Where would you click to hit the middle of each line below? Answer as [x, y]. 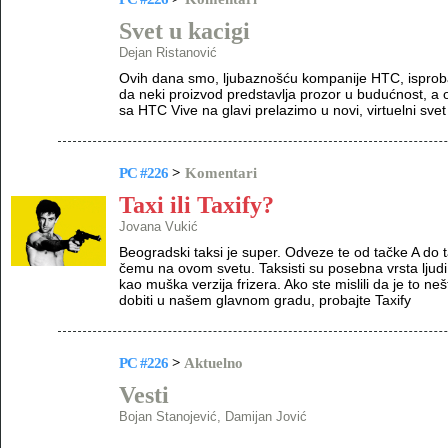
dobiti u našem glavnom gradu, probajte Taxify [265, 300]
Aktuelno [213, 363]
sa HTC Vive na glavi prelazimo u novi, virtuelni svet [282, 110]
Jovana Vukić [158, 226]
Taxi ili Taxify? [196, 205]
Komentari [221, 173]
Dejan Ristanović [168, 52]
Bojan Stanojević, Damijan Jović [213, 416]
